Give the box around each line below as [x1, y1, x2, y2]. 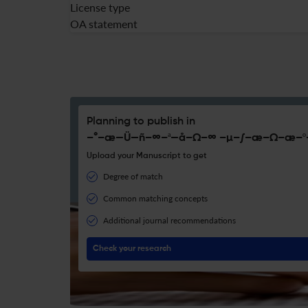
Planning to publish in [87, 116, 195, 127]
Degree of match [103, 171, 163, 181]
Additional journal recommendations [103, 215, 236, 225]
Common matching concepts [103, 193, 208, 203]
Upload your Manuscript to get [87, 152, 207, 160]
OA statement [70, 17, 137, 30]
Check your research [93, 245, 171, 253]
